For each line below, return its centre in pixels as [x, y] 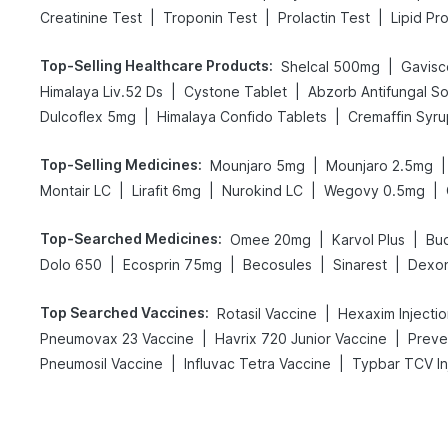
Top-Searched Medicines [129, 238]
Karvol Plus [368, 239]
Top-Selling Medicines [119, 164]
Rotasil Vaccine [267, 313]
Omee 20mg [270, 239]
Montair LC [75, 190]
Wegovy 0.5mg [374, 190]
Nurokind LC [262, 190]
